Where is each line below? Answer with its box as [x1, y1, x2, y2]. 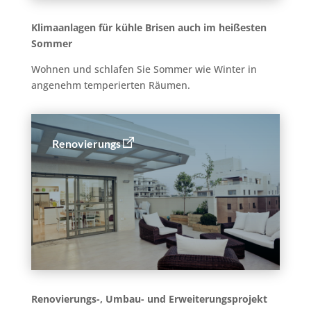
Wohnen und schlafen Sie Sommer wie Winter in [31, 62, 257, 76]
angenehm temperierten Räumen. [31, 78, 190, 92]
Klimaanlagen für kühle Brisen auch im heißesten [31, 20, 267, 34]
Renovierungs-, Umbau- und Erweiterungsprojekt [31, 292, 267, 305]
